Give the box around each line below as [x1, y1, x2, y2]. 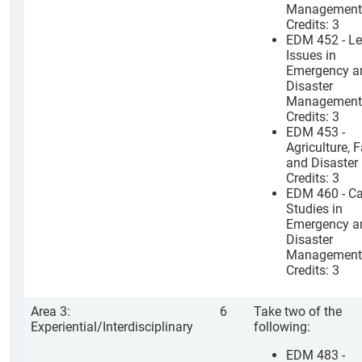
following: [254, 319, 310, 335]
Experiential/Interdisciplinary [31, 319, 193, 335]
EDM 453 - [286, 124, 345, 140]
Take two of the [254, 304, 342, 319]
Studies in [286, 201, 343, 217]
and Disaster [286, 155, 358, 170]
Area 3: [31, 304, 70, 319]
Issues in [286, 48, 336, 63]
